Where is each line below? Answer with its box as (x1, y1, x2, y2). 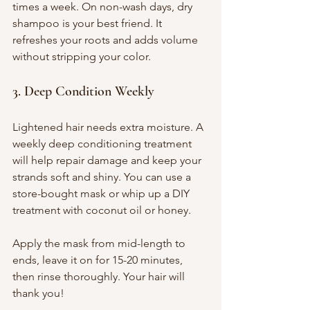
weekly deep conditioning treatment (12, 136, 194, 150)
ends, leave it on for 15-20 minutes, (12, 253, 185, 266)
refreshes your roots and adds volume (12, 33, 201, 46)
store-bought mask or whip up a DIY (12, 186, 192, 200)
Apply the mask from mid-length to (12, 236, 188, 250)
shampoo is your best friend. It (12, 16, 165, 30)
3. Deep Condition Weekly (12, 82, 154, 100)
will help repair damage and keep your (12, 153, 204, 167)
